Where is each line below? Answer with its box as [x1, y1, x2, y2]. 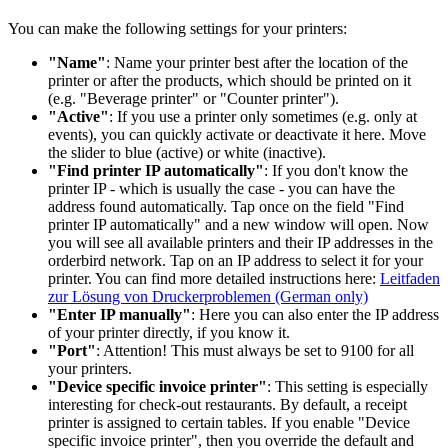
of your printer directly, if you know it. [48, 324, 290, 342]
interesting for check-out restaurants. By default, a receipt [48, 396, 407, 414]
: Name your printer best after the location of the [106, 54, 408, 72]
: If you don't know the [264, 162, 408, 180]
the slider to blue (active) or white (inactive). [48, 144, 326, 162]
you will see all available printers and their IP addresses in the [48, 234, 433, 252]
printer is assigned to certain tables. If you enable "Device [48, 414, 410, 432]
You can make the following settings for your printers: [8, 20, 347, 38]
